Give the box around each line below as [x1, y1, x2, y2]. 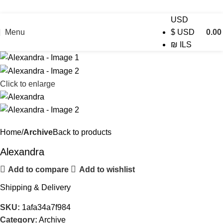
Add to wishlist [79, 165, 135, 174]
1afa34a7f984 [22, 203, 71, 212]
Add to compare [8, 165, 69, 174]
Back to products [53, 128, 111, 137]
